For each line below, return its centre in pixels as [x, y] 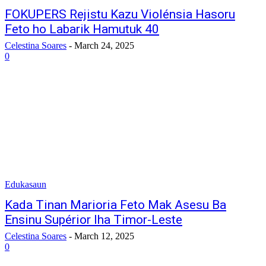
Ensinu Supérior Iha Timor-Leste [94, 220]
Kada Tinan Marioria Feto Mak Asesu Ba [115, 205]
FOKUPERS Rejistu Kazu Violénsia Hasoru [120, 14]
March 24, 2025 [104, 45]
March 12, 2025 [104, 236]
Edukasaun [26, 184]
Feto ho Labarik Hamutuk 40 [82, 29]
